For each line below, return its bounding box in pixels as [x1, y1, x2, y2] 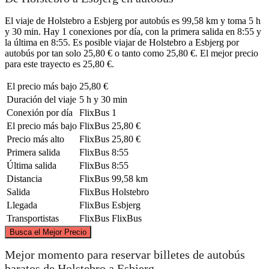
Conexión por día [7, 107, 73, 118]
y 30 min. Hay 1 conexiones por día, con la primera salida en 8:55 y [5, 26, 261, 37]
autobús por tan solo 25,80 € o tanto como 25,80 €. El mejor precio [5, 47, 258, 58]
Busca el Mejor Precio [10, 227, 86, 237]
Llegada [7, 199, 37, 210]
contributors [211, 219, 241, 226]
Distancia [7, 173, 42, 184]
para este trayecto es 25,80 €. [5, 58, 114, 69]
